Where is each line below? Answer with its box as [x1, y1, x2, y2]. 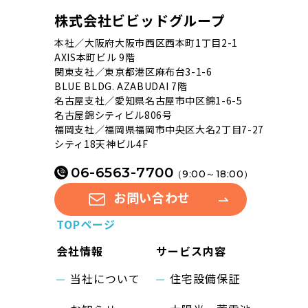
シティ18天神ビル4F [54, 136, 148, 151]
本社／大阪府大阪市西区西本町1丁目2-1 [54, 35, 238, 49]
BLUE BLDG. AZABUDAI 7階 [54, 78, 188, 93]
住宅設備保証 [170, 269, 240, 287]
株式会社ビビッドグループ [54, 10, 225, 30]
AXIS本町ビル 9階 [54, 49, 135, 64]
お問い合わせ [113, 188, 191, 207]
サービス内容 [156, 242, 226, 259]
